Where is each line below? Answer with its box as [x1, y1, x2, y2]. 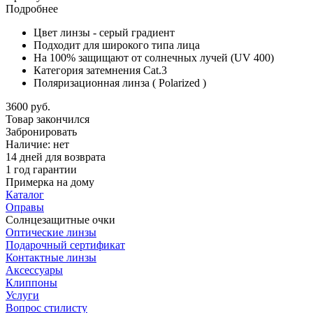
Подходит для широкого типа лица [34, 38, 200, 51]
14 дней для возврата [6, 150, 105, 163]
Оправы [6, 201, 44, 213]
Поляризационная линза [34, 76, 150, 89]
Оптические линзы [6, 226, 96, 238]
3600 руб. [6, 100, 50, 112]
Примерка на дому [6, 175, 94, 188]
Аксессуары [6, 263, 63, 276]
